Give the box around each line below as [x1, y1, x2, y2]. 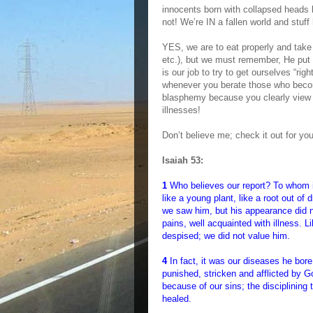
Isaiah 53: [162, 155, 203, 166]
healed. [162, 293, 191, 304]
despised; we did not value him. [162, 231, 290, 241]
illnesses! [162, 105, 201, 115]
